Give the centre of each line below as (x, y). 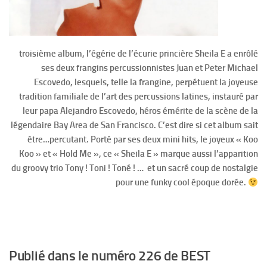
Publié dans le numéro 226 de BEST (110, 256)
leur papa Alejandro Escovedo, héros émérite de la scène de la (140, 111)
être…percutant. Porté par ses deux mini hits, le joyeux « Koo (143, 140)
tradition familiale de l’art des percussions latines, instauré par (139, 97)
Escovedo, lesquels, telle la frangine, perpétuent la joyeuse (146, 83)
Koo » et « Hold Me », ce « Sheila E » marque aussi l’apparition (139, 154)
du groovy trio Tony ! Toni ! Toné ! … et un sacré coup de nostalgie (135, 168)
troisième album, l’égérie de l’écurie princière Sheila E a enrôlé (139, 54)
